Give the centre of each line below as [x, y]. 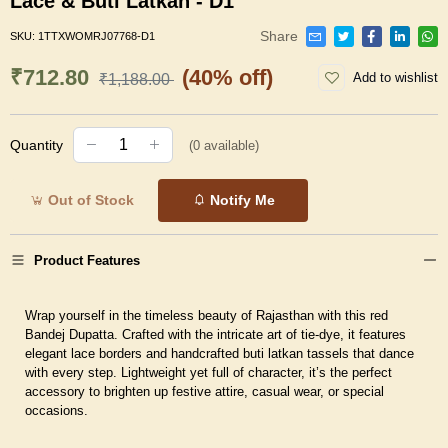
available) [229, 145]
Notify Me [240, 199]
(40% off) [227, 78]
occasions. [56, 410]
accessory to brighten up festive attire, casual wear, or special [204, 391]
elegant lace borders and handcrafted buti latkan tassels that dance [219, 353]
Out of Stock [89, 199]
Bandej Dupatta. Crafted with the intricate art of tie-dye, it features [215, 334]
